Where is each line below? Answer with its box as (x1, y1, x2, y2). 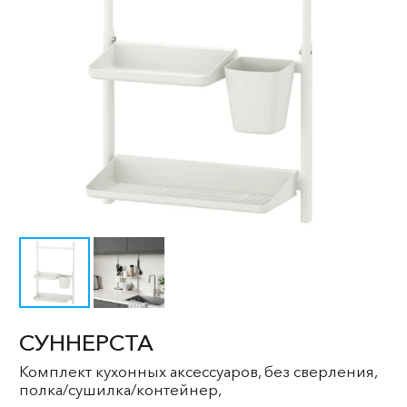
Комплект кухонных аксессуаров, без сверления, (19, 362, 377, 381)
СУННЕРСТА (19, 329, 154, 356)
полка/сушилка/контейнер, (19, 381, 222, 399)
